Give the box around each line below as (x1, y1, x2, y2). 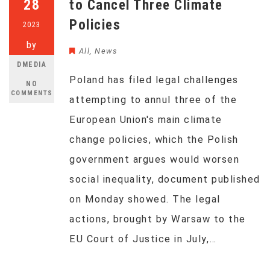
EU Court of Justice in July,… (69, 233, 217, 245)
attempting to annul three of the (69, 94, 237, 105)
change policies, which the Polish (69, 134, 239, 145)
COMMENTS (10, 89, 53, 97)
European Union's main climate (69, 114, 222, 125)
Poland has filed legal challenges (69, 74, 239, 86)
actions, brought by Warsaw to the (69, 213, 246, 225)
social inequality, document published (69, 174, 260, 185)
